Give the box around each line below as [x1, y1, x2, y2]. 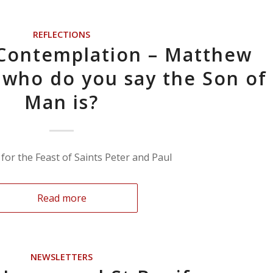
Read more [37, 191, 87, 205]
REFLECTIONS [33, 28, 91, 40]
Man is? [24, 89, 99, 115]
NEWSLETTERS [30, 251, 93, 263]
